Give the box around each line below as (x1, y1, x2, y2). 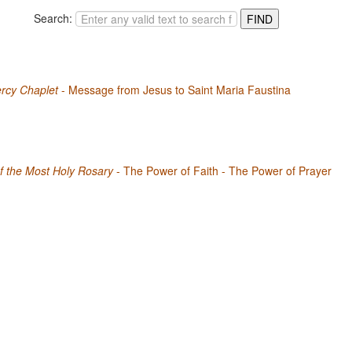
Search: (31, 9, 75, 26)
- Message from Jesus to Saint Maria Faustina (58, 82, 291, 97)
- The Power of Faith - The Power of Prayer (113, 163, 332, 178)
